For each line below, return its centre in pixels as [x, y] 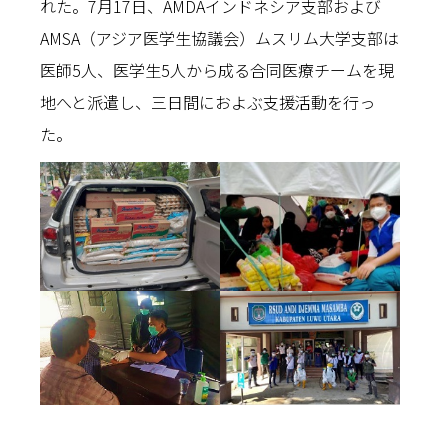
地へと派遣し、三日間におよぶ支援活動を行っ [207, 102]
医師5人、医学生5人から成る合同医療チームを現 [217, 70]
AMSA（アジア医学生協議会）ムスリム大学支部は [219, 38]
